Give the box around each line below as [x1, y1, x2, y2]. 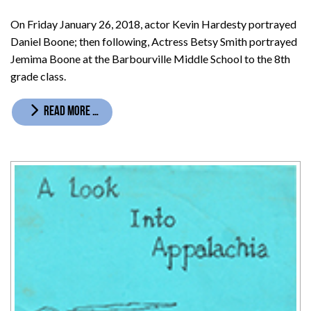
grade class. [10, 69, 66, 83]
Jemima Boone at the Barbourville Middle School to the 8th [10, 51, 290, 65]
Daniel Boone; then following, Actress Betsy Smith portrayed [10, 34, 297, 48]
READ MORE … [42, 105, 99, 119]
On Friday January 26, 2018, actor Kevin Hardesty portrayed [10, 17, 296, 31]
